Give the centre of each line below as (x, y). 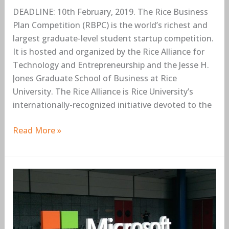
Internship (32, 202)
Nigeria (26, 188)
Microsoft (31, 175)
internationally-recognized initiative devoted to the (112, 105)
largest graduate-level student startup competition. (113, 39)
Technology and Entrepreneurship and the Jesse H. (111, 65)
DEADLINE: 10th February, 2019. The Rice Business (110, 12)
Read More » (37, 131)
